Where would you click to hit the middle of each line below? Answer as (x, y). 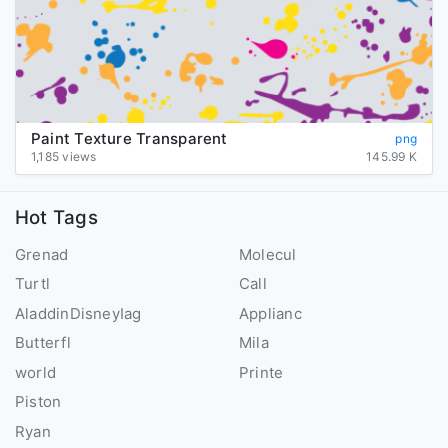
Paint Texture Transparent (129, 139)
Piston (38, 402)
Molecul (268, 254)
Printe (261, 372)
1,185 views (64, 157)
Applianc (270, 313)
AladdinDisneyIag (78, 313)
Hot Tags (56, 217)
